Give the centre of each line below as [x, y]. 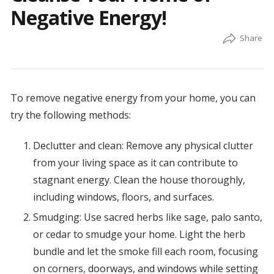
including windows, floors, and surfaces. [123, 197]
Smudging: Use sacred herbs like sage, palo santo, [147, 217]
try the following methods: [70, 115]
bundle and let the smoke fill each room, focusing [145, 252]
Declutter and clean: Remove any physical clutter [143, 146]
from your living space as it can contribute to [135, 163]
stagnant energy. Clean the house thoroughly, [139, 180]
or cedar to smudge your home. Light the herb [139, 235]
